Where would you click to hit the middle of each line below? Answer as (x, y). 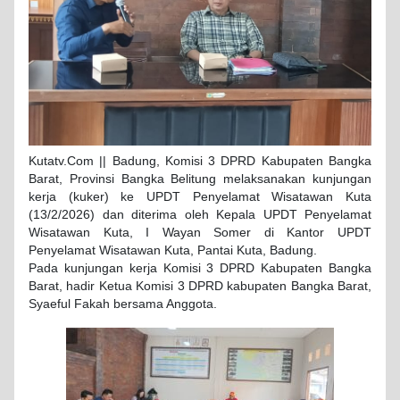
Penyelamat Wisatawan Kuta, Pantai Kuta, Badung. (173, 251)
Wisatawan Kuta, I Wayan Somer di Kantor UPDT (200, 233)
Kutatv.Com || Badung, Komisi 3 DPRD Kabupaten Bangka (200, 162)
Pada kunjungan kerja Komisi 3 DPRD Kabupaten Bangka (200, 269)
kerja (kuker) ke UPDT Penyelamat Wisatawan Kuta (200, 197)
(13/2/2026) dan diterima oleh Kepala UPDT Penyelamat (200, 215)
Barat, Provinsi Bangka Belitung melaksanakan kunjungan (200, 179)
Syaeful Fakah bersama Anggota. (123, 304)
